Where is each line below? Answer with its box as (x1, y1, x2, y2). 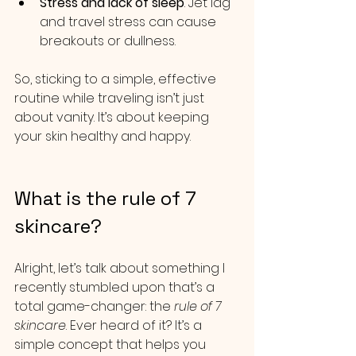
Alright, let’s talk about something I (14, 259, 228, 277)
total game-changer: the (14, 297, 174, 315)
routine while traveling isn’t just (14, 89, 207, 107)
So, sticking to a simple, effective (14, 70, 219, 88)
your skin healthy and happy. (14, 127, 191, 145)
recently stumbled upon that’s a (14, 278, 218, 296)
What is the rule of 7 (14, 186, 201, 211)
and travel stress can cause (40, 13, 219, 31)
